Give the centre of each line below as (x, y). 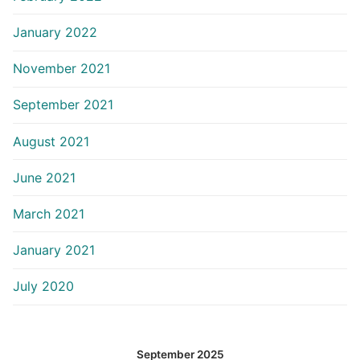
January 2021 (54, 250)
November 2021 (61, 69)
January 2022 (55, 32)
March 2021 (49, 213)
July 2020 (43, 286)
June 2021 (44, 177)
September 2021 (63, 105)
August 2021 (51, 141)
